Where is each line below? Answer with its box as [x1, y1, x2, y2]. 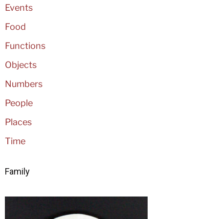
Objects [5, 60, 41, 70]
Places [5, 117, 32, 128]
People [5, 98, 33, 109]
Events [5, 2, 33, 13]
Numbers [5, 79, 43, 89]
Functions [5, 41, 45, 51]
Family [5, 166, 30, 177]
